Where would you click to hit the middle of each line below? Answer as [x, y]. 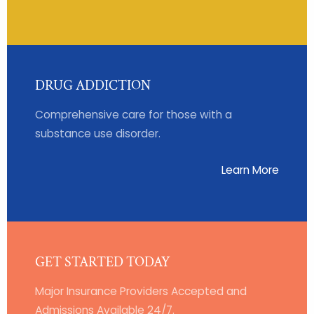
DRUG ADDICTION [93, 85]
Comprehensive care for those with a [134, 114]
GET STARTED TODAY [103, 262]
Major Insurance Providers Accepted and [141, 291]
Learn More [250, 170]
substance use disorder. [98, 133]
